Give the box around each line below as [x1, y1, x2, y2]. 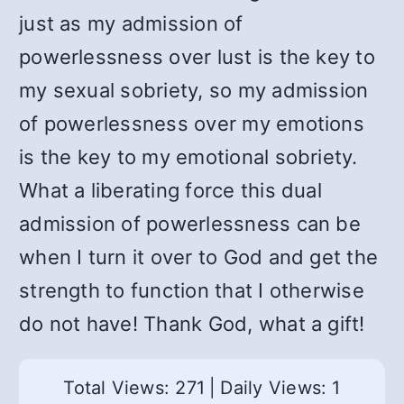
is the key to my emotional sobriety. [19, 145, 358, 169]
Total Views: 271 [63, 377, 206, 399]
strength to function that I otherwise [19, 279, 364, 302]
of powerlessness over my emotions [19, 112, 364, 135]
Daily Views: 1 [220, 377, 341, 399]
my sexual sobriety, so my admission [19, 78, 369, 102]
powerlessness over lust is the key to [19, 45, 375, 69]
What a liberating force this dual [19, 179, 322, 202]
